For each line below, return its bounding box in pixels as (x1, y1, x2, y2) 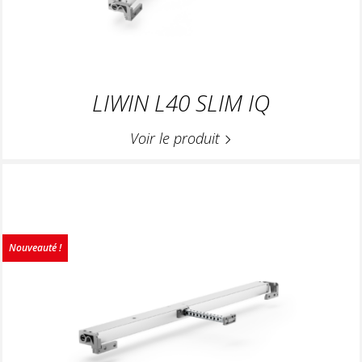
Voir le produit (130, 128, 224, 148)
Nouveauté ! (9, 241, 61, 255)
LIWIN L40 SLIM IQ (92, 86, 270, 118)
